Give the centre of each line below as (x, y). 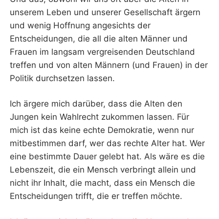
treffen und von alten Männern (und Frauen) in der (109, 65)
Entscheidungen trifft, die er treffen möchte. (96, 196)
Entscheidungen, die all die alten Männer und (99, 38)
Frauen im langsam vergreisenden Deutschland (102, 52)
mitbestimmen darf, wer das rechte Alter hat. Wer (107, 143)
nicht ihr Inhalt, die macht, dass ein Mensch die (102, 183)
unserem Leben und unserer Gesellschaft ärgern (105, 12)
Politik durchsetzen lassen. (62, 78)
